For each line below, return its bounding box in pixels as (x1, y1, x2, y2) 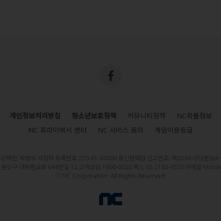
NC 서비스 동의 (98, 125, 144, 135)
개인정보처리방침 (9, 111, 61, 120)
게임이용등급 (154, 125, 193, 135)
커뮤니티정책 (127, 111, 166, 120)
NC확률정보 (176, 111, 212, 120)
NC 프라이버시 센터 (28, 125, 87, 135)
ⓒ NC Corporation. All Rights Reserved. (55, 172, 166, 180)
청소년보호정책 (71, 111, 116, 120)
